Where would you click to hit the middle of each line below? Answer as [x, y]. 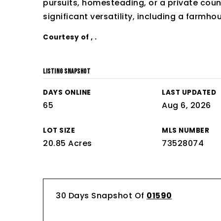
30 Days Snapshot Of [101, 196]
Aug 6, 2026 [186, 105]
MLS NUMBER [186, 130]
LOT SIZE [59, 130]
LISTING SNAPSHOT [67, 72]
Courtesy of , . [70, 37]
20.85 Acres [68, 143]
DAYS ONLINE [67, 92]
